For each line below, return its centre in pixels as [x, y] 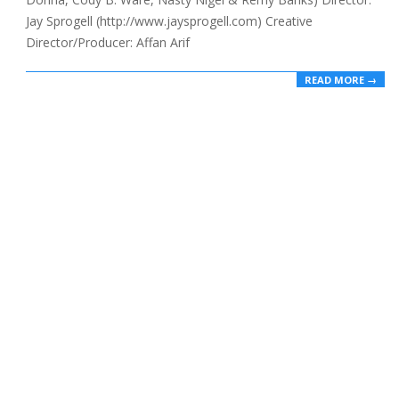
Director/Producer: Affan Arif [108, 43]
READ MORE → [341, 79]
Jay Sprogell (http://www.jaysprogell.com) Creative [169, 21]
